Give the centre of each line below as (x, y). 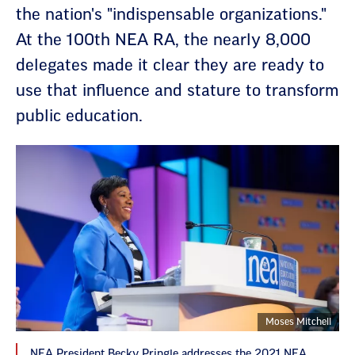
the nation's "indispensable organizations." (171, 15)
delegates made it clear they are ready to (170, 66)
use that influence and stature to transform (177, 91)
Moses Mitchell (298, 322)
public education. (79, 116)
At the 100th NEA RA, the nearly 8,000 (163, 40)
